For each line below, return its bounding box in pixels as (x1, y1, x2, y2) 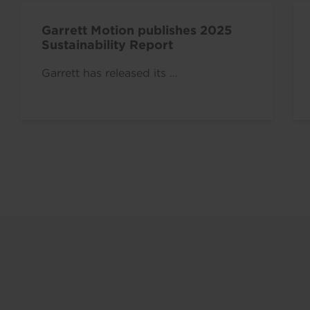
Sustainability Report (42, 37, 173, 53)
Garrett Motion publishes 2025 (42, 23, 232, 38)
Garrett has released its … (42, 66, 178, 80)
